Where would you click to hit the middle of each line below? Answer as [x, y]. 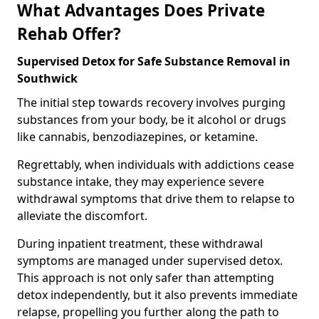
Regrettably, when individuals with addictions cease [156, 164]
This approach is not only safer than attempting [146, 277]
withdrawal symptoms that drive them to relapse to [156, 198]
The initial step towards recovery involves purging [151, 102]
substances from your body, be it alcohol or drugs [152, 119]
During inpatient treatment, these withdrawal [140, 243]
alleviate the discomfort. [82, 215]
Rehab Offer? [69, 33]
